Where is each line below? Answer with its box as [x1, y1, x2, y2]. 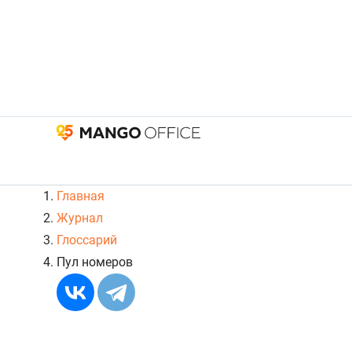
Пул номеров [57, 255, 133, 270]
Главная [57, 189, 104, 204]
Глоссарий [57, 233, 117, 248]
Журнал [57, 211, 103, 226]
